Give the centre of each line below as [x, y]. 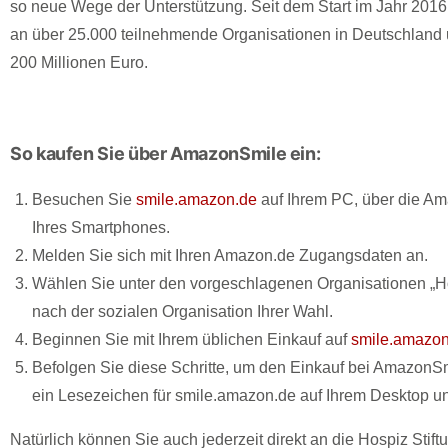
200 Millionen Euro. [79, 62]
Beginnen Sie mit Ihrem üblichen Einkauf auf [191, 339]
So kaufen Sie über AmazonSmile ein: [167, 153]
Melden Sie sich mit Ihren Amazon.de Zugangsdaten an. [230, 255]
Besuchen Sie [84, 199]
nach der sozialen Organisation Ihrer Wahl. [182, 311]
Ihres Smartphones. [101, 227]
